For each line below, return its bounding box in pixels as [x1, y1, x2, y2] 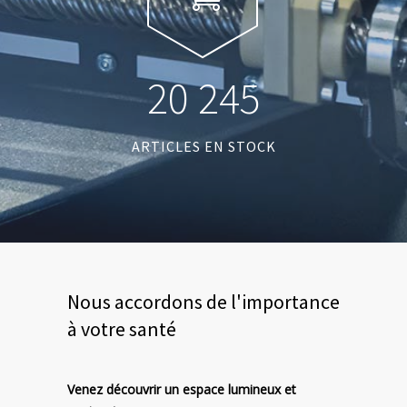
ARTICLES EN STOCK [131, 136, 276, 155]
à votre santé [67, 315, 176, 342]
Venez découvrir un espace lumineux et [67, 380, 296, 398]
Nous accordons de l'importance [67, 288, 340, 314]
